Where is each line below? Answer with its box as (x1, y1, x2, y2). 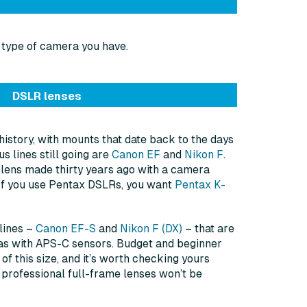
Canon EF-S (36, 223, 96, 235)
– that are (182, 223, 234, 235)
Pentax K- (175, 179, 225, 191)
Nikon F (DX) (120, 223, 182, 235)
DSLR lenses (12, 90, 82, 103)
